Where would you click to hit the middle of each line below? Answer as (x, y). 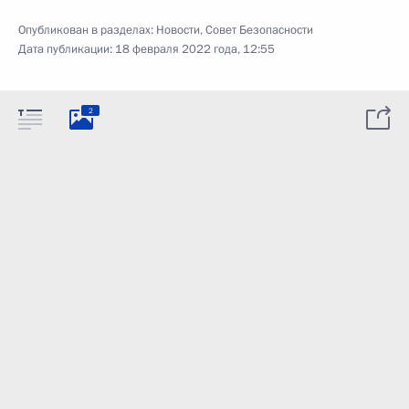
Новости (178, 30)
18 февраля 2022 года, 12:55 (195, 49)
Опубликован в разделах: (87, 30)
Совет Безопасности (259, 30)
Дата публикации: (67, 49)
